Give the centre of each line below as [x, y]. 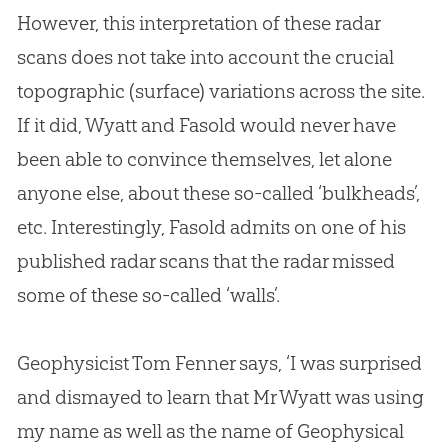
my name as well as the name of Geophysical [210, 431]
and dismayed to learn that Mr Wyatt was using [220, 397]
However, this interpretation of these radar [198, 23]
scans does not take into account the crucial [205, 57]
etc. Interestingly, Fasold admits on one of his [211, 227]
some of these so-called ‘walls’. [148, 295]
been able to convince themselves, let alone [204, 159]
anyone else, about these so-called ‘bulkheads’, [218, 193]
